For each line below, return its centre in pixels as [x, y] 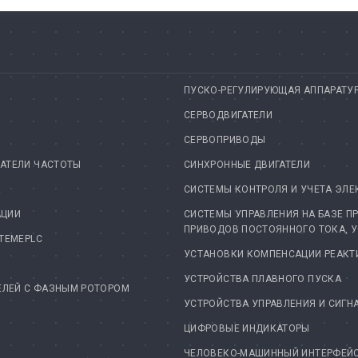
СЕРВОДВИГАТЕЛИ [229, 115]
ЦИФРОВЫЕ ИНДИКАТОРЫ [247, 329]
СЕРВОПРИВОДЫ [225, 140]
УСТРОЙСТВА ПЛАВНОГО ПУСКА [263, 279]
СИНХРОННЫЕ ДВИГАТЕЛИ [247, 165]
